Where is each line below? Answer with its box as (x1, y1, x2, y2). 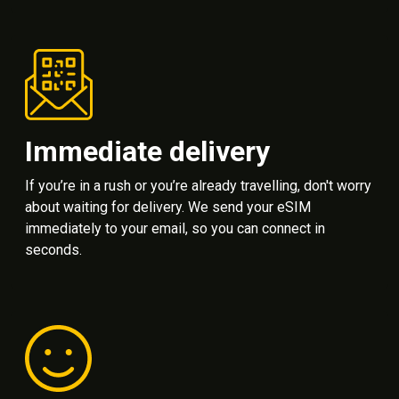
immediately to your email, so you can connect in (25, 219, 325, 237)
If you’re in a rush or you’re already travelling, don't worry (25, 176, 371, 194)
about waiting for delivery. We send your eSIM (25, 198, 311, 216)
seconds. (25, 240, 82, 258)
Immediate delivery (25, 134, 270, 168)
